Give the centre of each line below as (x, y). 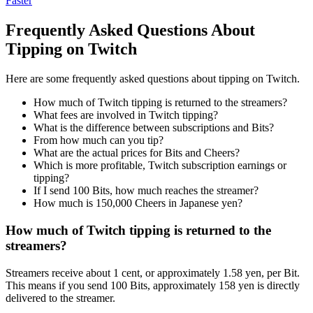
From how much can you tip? (99, 140)
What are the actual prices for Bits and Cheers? (137, 153)
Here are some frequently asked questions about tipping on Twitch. (153, 79)
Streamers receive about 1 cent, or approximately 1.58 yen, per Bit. (153, 272)
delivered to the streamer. (60, 298)
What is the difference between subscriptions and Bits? (154, 128)
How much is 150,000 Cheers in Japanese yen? (138, 203)
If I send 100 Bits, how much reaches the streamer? (146, 191)
